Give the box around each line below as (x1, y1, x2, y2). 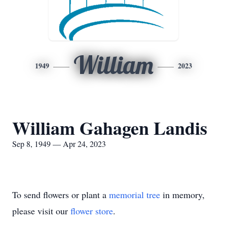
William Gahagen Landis (12, 115, 207, 141)
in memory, (160, 188, 205, 201)
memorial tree (109, 188, 160, 201)
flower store (70, 205, 113, 217)
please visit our (12, 205, 70, 217)
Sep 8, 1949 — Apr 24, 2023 (12, 138, 106, 149)
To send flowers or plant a (12, 188, 109, 201)
